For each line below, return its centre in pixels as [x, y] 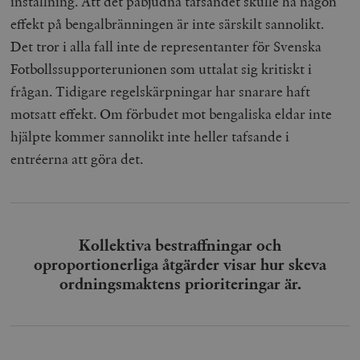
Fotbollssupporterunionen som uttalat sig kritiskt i [162, 69]
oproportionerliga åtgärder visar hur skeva [180, 265]
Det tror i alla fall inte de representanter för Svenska [166, 47]
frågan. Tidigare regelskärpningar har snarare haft [161, 92]
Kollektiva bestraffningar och [180, 245]
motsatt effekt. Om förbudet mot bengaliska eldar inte [172, 114]
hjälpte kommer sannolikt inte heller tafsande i [150, 137]
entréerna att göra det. [77, 159]
